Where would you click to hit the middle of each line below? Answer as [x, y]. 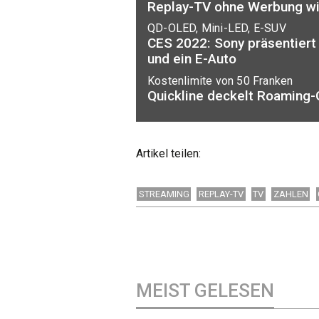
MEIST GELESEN [205, 291]
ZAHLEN [291, 194]
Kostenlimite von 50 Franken [220, 80]
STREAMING [164, 194]
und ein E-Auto [192, 59]
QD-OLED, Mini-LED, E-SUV [217, 28]
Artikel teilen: [168, 154]
